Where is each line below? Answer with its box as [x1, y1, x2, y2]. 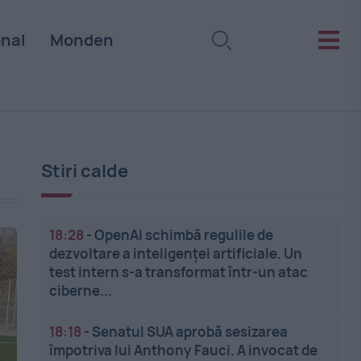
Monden [49, 29, 114, 51]
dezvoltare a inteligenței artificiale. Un [49, 244, 303, 263]
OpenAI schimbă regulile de [94, 226, 274, 244]
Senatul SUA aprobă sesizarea [92, 322, 288, 341]
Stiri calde [41, 159, 129, 183]
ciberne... [49, 281, 113, 300]
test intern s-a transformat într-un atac [49, 263, 309, 281]
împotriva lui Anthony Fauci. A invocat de [49, 341, 318, 359]
